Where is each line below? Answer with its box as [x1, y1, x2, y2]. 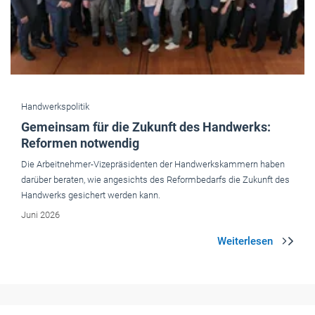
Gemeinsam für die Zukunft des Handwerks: [21, 120, 271, 135]
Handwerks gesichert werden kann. [21, 190, 160, 201]
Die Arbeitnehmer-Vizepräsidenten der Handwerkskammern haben [21, 159, 285, 170]
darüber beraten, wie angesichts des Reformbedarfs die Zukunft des [21, 174, 290, 186]
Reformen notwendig [21, 136, 139, 151]
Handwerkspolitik [21, 101, 89, 112]
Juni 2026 [21, 210, 60, 221]
